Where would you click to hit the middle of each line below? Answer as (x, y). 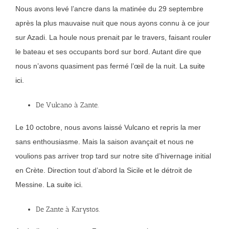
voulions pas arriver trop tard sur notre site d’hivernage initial (113, 156)
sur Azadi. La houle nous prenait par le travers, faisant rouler (113, 38)
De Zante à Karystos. (68, 209)
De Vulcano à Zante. (67, 105)
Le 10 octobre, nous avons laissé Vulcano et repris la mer (108, 127)
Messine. (31, 184)
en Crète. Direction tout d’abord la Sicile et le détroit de (104, 170)
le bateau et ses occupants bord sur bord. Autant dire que (108, 52)
